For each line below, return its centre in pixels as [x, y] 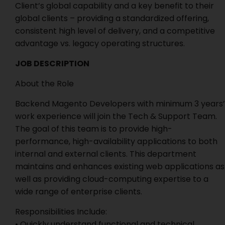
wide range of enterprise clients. [79, 192]
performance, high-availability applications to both [116, 141]
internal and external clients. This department [106, 154]
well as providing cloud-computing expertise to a [112, 179]
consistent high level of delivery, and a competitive [115, 31]
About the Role [44, 84]
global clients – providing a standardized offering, [112, 18]
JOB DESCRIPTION [52, 64]
